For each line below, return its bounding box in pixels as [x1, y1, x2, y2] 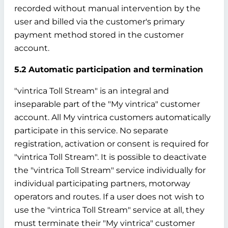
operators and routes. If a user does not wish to [14, 192, 204, 202]
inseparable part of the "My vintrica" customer [14, 99, 200, 109]
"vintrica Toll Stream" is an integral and [14, 86, 169, 96]
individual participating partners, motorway [14, 179, 190, 188]
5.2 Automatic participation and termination [14, 65, 203, 74]
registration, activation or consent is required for [14, 139, 209, 149]
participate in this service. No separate [14, 126, 168, 135]
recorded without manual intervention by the [14, 4, 201, 13]
